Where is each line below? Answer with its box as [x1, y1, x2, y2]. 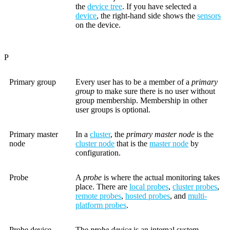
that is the [114, 139, 149, 148]
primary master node [126, 130, 195, 139]
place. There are [75, 182, 129, 191]
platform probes [75, 201, 126, 210]
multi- [188, 191, 207, 201]
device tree [87, 2, 122, 11]
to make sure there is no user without [94, 87, 215, 96]
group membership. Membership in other [75, 96, 207, 105]
